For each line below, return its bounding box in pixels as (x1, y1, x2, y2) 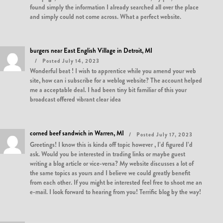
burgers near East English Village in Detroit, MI (30, 46, 152, 55)
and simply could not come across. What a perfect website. (30, 12, 181, 21)
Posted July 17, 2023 (136, 130, 193, 138)
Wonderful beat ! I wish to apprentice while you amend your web (30, 66, 196, 76)
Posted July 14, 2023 (42, 57, 100, 65)
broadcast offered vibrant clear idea (30, 95, 121, 104)
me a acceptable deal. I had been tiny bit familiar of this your (30, 85, 187, 95)
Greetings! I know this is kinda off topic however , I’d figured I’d (30, 140, 193, 149)
